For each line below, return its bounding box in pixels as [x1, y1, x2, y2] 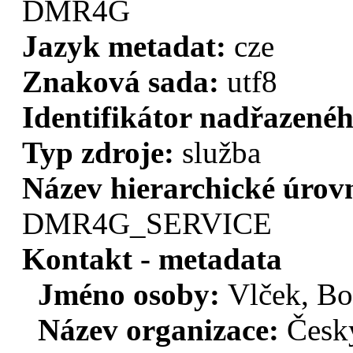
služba [182, 136, 261, 170]
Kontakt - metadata [22, 242, 282, 277]
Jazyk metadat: [22, 29, 234, 64]
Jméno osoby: [38, 277, 228, 312]
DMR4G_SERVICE [22, 206, 272, 241]
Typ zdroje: [22, 136, 182, 170]
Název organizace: [38, 313, 287, 347]
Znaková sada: [22, 65, 227, 99]
